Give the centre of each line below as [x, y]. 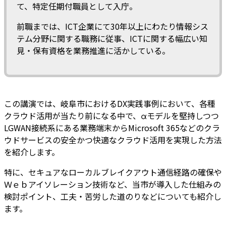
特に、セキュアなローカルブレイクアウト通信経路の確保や [113, 172]
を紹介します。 [32, 152]
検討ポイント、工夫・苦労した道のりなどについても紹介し [113, 196]
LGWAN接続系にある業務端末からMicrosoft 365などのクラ [112, 128]
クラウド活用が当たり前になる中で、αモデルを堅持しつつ [111, 116]
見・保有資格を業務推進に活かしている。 [103, 51]
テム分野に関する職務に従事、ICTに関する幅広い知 [112, 39]
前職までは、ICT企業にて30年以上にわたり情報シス [112, 26]
